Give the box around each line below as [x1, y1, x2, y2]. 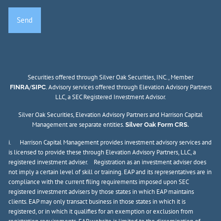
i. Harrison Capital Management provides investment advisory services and [8, 138, 212, 147]
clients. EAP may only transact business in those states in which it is [8, 197, 186, 206]
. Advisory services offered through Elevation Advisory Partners [45, 82, 212, 91]
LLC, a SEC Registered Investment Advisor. [55, 92, 166, 101]
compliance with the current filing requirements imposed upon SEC [8, 177, 189, 186]
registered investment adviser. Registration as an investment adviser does [8, 157, 207, 166]
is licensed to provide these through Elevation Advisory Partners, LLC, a [8, 147, 196, 156]
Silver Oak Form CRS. [125, 120, 189, 128]
